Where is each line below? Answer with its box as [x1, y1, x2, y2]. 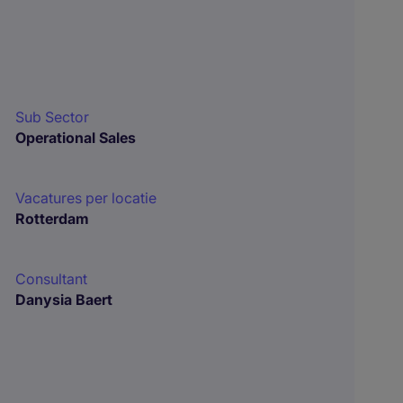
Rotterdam [15, 210, 90, 228]
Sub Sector [15, 108, 90, 126]
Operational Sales [15, 129, 137, 147]
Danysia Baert [15, 291, 113, 309]
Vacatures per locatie [15, 189, 157, 207]
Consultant [15, 270, 88, 288]
